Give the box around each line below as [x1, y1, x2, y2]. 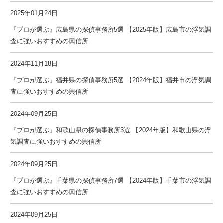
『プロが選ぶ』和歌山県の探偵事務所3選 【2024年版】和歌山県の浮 [10, 126, 212, 134]
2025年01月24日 [10, 9, 58, 17]
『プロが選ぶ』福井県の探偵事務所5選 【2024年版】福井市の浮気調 [10, 76, 212, 84]
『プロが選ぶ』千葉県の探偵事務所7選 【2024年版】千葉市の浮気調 [10, 176, 212, 184]
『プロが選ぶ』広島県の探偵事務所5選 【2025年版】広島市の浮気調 [10, 25, 212, 33]
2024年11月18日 [10, 59, 58, 67]
